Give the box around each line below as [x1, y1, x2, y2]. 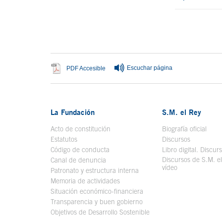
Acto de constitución [51, 125, 111, 133]
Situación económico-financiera [51, 187, 143, 195]
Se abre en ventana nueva [106, 64, 177, 72]
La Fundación [51, 108, 95, 116]
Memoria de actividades [51, 177, 120, 185]
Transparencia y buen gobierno [51, 198, 143, 206]
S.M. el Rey [162, 108, 201, 116]
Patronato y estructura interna [51, 166, 139, 174]
